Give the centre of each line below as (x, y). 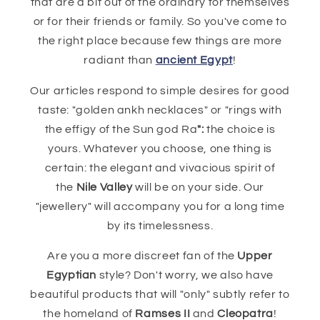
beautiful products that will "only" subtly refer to (160, 295)
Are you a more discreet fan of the (142, 256)
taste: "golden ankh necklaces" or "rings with (160, 110)
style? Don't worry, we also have (186, 275)
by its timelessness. (160, 225)
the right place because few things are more (160, 40)
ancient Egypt (194, 60)
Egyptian (73, 275)
